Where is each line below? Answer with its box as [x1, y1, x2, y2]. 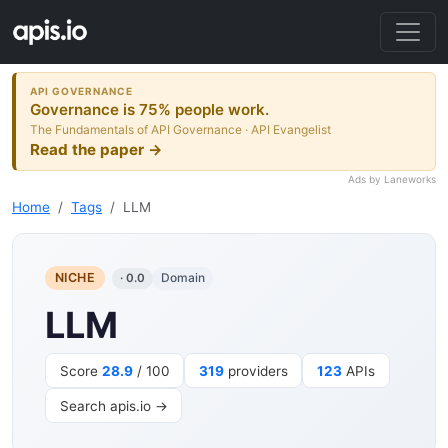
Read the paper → [30, 139, 164, 159]
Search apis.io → [59, 397, 168, 414]
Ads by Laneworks [348, 173, 436, 186]
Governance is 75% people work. [30, 99, 270, 119]
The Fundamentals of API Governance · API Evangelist [30, 121, 332, 137]
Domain [160, 270, 205, 286]
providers [223, 362, 288, 379]
